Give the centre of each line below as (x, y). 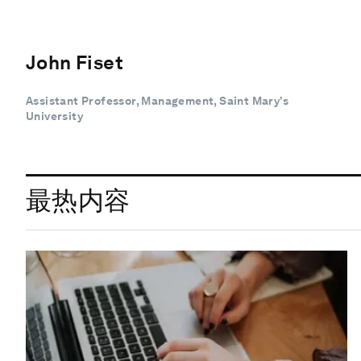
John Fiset (75, 62)
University (55, 116)
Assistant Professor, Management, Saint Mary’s (157, 100)
